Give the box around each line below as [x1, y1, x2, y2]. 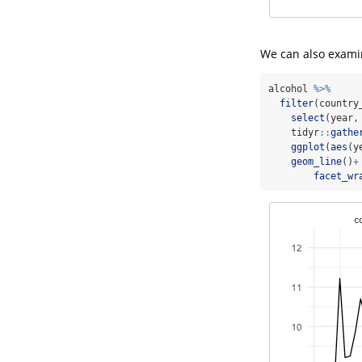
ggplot [291, 141, 325, 153]
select [291, 112, 325, 124]
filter [280, 97, 314, 109]
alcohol [268, 82, 314, 95]
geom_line [291, 155, 342, 167]
